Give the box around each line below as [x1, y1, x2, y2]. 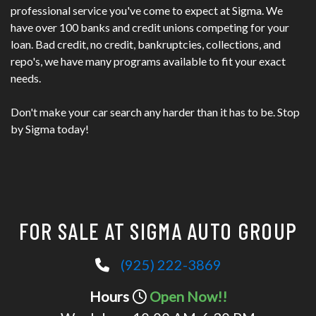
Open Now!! [149, 287, 227, 305]
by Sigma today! [11, 121, 89, 135]
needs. [11, 71, 43, 85]
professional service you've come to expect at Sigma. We [11, 3, 283, 17]
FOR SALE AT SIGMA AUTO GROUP [18, 217, 298, 244]
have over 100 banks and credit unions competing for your [11, 20, 289, 34]
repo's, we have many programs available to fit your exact [11, 54, 286, 68]
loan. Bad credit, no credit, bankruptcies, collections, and [11, 37, 281, 51]
